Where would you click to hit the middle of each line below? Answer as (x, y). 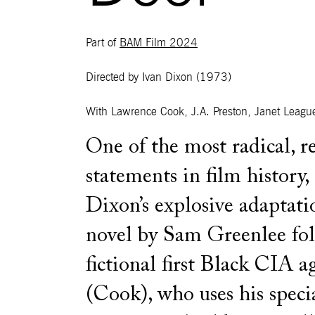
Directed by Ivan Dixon (139, 77)
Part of (103, 43)
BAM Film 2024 (159, 43)
